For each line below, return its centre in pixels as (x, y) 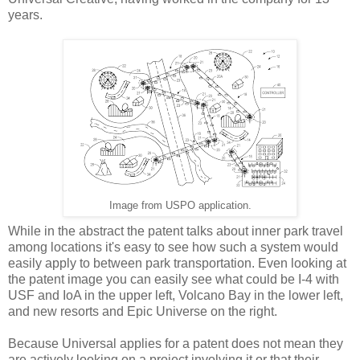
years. (25, 15)
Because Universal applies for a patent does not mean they (176, 343)
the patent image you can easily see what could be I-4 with (174, 279)
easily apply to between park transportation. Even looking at (177, 263)
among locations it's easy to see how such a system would (173, 247)
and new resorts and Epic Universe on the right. (143, 311)
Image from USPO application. (180, 206)
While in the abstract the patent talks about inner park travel (176, 231)
